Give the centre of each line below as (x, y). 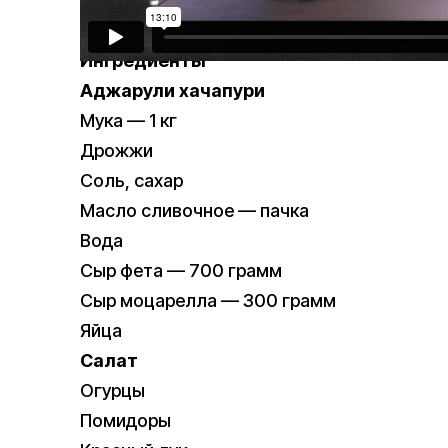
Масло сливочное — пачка (194, 211)
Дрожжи (116, 151)
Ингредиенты (143, 61)
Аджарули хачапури (172, 91)
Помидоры (125, 421)
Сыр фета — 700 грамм (181, 271)
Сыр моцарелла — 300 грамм (208, 301)
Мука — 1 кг (128, 121)
